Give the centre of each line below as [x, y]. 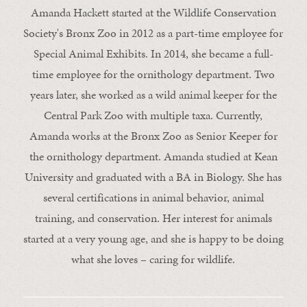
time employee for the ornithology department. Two [153, 74]
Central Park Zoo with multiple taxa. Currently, [153, 115]
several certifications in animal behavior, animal [153, 197]
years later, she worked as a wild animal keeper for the [153, 95]
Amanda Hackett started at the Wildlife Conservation [153, 12]
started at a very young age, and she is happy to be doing [153, 238]
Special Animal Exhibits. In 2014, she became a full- [153, 53]
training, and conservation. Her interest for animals [153, 218]
